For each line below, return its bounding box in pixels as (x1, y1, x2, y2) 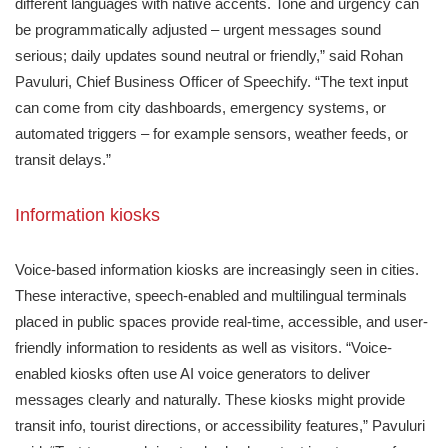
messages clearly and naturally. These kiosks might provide (15, 390, 405, 408)
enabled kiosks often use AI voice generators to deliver (15, 364, 370, 382)
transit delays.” (15, 150, 111, 168)
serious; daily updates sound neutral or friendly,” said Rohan (15, 46, 403, 64)
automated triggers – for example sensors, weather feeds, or (15, 124, 408, 142)
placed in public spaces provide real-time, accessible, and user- (15, 312, 428, 330)
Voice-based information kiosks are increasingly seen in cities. (15, 260, 419, 278)
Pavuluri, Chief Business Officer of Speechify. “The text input (15, 72, 408, 90)
